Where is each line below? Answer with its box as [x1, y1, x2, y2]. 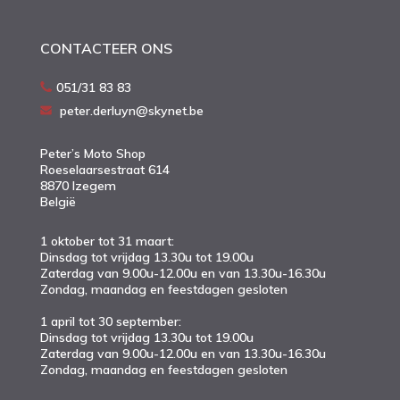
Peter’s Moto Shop [40, 146, 146, 162]
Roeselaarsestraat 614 [40, 162, 170, 179]
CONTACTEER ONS [40, 39, 172, 58]
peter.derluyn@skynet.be [60, 103, 204, 120]
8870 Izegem [40, 178, 116, 195]
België [40, 194, 76, 211]
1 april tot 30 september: [40, 313, 181, 330]
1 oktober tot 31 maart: [40, 233, 174, 250]
